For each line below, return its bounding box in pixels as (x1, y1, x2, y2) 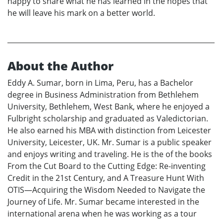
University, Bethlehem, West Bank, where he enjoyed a (7, 101, 210, 112)
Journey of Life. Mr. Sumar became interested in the (7, 196, 199, 208)
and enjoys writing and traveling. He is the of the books (7, 149, 212, 160)
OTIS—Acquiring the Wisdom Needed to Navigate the (7, 184, 205, 196)
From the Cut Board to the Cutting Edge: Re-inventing (7, 161, 206, 172)
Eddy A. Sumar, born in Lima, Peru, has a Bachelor (7, 77, 193, 89)
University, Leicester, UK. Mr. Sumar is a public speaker (7, 137, 212, 148)
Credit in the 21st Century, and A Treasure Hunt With (7, 172, 204, 184)
